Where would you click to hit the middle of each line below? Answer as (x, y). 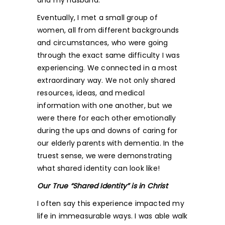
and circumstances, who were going (103, 43)
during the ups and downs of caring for (107, 131)
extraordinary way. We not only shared (106, 80)
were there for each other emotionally (107, 118)
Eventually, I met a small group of (97, 18)
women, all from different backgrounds (108, 30)
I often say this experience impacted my (111, 203)
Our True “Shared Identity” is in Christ (102, 186)
